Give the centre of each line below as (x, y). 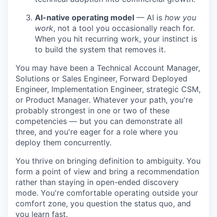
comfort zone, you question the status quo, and (103, 203)
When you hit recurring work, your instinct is (116, 39)
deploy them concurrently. (63, 142)
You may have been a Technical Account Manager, (108, 68)
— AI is (149, 17)
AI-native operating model (85, 17)
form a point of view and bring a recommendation (107, 171)
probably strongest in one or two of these (93, 110)
